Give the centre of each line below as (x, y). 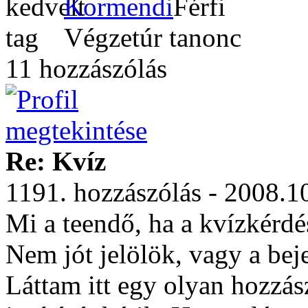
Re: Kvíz (56, 161)
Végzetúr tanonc (153, 37)
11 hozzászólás (86, 68)
